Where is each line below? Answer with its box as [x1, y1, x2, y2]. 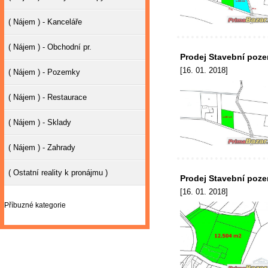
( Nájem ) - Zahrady [8, 143, 75, 152]
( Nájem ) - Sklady [8, 118, 71, 127]
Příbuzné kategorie [4, 201, 66, 209]
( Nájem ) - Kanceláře [8, 17, 82, 26]
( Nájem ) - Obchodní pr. [8, 42, 92, 51]
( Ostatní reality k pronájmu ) [8, 168, 108, 177]
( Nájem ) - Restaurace [8, 93, 87, 102]
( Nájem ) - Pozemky [8, 68, 80, 77]
